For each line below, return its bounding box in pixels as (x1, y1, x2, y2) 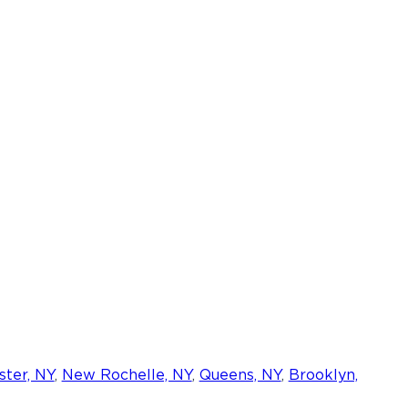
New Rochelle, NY (61, 365, 192, 383)
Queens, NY (199, 365, 281, 383)
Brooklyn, (288, 365, 358, 383)
